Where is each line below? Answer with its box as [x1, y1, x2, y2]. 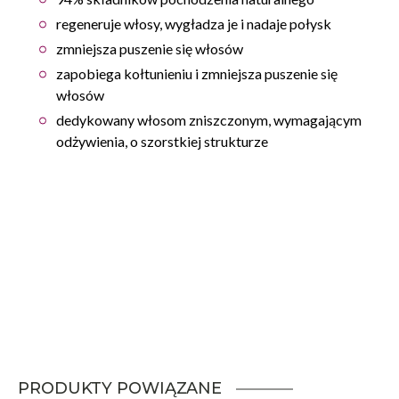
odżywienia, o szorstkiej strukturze [56, 133, 268, 151]
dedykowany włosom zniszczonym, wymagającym [56, 111, 362, 129]
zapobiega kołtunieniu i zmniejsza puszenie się [56, 65, 338, 83]
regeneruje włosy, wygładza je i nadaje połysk [56, 15, 331, 33]
